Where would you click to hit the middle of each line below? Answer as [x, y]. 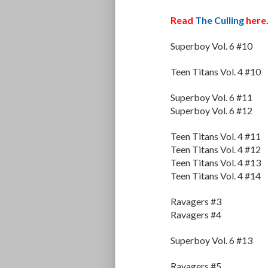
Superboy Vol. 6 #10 [211, 46]
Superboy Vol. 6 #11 [211, 98]
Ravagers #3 [196, 202]
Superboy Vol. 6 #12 [211, 111]
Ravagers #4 [196, 215]
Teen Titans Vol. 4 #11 [216, 136]
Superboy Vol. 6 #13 [211, 240]
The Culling [220, 20]
